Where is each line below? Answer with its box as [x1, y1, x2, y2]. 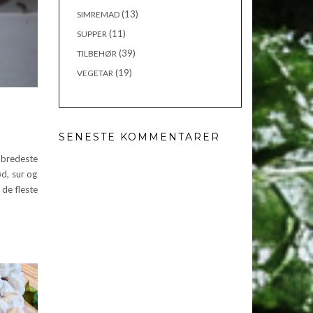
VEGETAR [76, 68, 113, 78]
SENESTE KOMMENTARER [58, 131, 220, 143]
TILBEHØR [76, 48, 117, 59]
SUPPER [76, 29, 107, 39]
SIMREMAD [76, 9, 119, 20]
